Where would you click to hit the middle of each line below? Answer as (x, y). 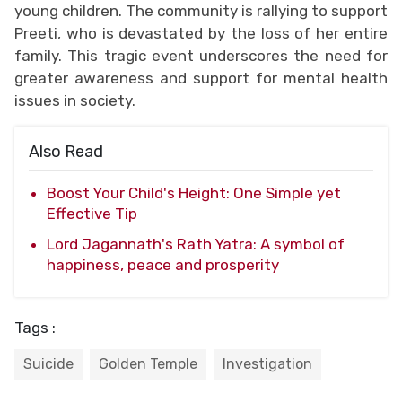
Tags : (35, 327)
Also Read (66, 151)
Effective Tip (92, 213)
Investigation (267, 363)
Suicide (48, 363)
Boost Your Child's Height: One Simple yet (194, 192)
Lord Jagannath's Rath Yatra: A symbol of (196, 244)
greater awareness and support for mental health (201, 78)
